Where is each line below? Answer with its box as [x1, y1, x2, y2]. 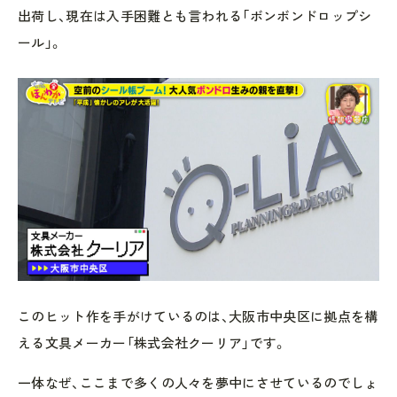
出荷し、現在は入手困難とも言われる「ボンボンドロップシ [18, 7, 372, 24]
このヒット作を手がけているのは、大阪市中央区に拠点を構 [18, 308, 378, 324]
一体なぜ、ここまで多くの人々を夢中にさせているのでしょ [18, 375, 378, 391]
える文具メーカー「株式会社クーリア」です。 [18, 335, 287, 351]
